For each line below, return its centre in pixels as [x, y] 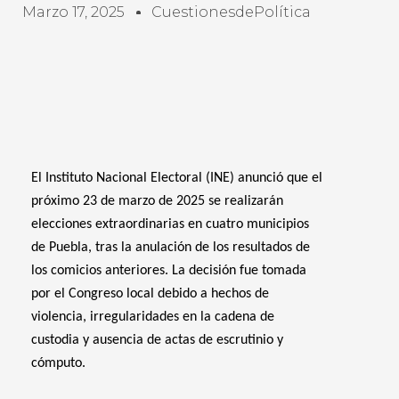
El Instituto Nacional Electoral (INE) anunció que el [177, 178]
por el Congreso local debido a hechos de [150, 294]
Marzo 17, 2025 [73, 12]
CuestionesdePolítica [231, 12]
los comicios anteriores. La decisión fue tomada [169, 271]
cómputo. [58, 363]
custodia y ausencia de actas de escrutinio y [157, 340]
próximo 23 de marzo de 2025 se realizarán [157, 201]
